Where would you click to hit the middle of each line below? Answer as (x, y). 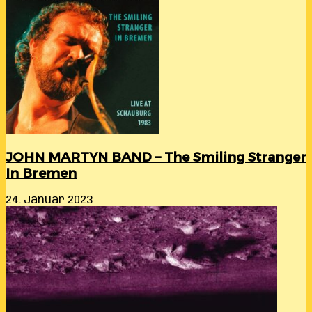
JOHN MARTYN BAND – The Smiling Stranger (156, 157)
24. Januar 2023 (49, 201)
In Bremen (41, 173)
